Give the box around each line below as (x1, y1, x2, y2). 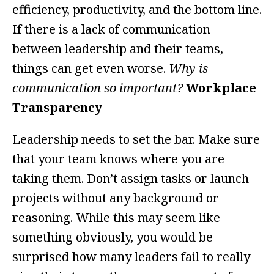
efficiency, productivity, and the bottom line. (12, 1, 262, 18)
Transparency (12, 99, 102, 116)
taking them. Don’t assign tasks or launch (12, 170, 249, 187)
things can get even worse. (12, 60, 169, 77)
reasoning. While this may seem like (12, 209, 220, 226)
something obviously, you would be (12, 229, 213, 246)
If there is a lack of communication (12, 21, 210, 38)
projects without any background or (12, 190, 219, 207)
